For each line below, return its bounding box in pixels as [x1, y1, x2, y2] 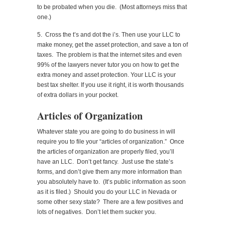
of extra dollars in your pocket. [37, 91, 119, 98]
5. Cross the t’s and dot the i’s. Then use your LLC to [37, 31, 180, 38]
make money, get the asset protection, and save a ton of [37, 41, 188, 48]
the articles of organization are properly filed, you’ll [37, 148, 174, 155]
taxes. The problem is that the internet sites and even [37, 51, 182, 58]
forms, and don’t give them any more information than [37, 168, 182, 175]
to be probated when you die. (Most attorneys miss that [37, 3, 187, 11]
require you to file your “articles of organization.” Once [37, 138, 184, 145]
